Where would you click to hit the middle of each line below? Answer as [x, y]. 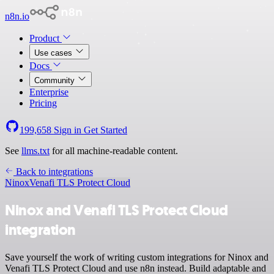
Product [46, 38]
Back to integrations [53, 172]
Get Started [106, 130]
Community [56, 80]
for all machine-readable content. [114, 151]
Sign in [68, 130]
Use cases [54, 53]
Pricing [43, 103]
